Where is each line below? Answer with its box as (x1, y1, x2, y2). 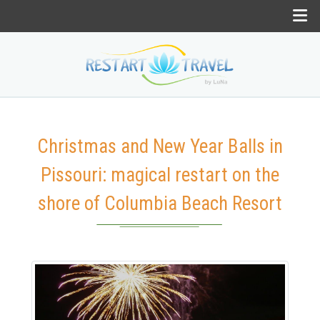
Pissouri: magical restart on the (41, 164, 279, 186)
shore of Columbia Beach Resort (38, 192, 282, 215)
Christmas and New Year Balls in (37, 135, 283, 158)
